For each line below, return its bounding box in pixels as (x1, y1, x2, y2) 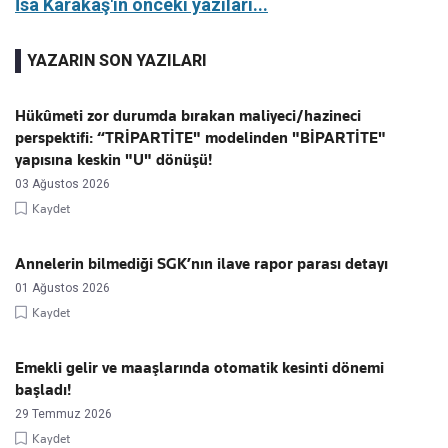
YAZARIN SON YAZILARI (27, 50, 207, 70)
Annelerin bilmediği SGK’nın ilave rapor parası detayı (15, 254, 388, 273)
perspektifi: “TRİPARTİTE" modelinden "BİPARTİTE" (15, 128, 386, 147)
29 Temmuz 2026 (15, 406, 112, 421)
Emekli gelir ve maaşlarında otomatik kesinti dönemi (15, 358, 384, 377)
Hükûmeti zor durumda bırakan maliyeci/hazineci (15, 106, 361, 125)
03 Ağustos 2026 (15, 176, 110, 191)
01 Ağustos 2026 (15, 280, 110, 295)
